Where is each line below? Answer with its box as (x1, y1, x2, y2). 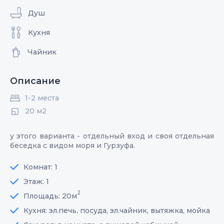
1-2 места (25, 93, 59, 102)
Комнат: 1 (23, 162, 57, 171)
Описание (10, 75, 60, 86)
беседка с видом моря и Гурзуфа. (10, 140, 135, 150)
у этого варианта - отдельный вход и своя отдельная (10, 131, 214, 140)
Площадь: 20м (23, 191, 77, 200)
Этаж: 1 (23, 176, 49, 186)
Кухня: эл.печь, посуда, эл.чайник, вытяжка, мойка (23, 205, 210, 215)
